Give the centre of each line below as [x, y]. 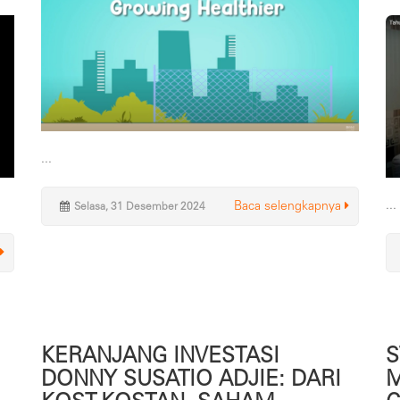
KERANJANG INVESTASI [160, 354]
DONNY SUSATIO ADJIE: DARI [191, 378]
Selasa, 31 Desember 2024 [139, 206]
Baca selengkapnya [290, 205]
